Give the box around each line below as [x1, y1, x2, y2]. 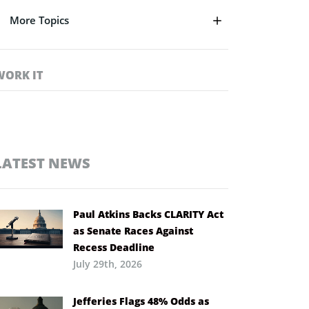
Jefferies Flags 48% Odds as [73, 294, 209, 308]
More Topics [10, 12, 69, 27]
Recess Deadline [73, 240, 154, 254]
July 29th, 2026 [73, 257, 142, 270]
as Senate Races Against [73, 223, 193, 237]
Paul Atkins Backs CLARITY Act [73, 207, 223, 221]
